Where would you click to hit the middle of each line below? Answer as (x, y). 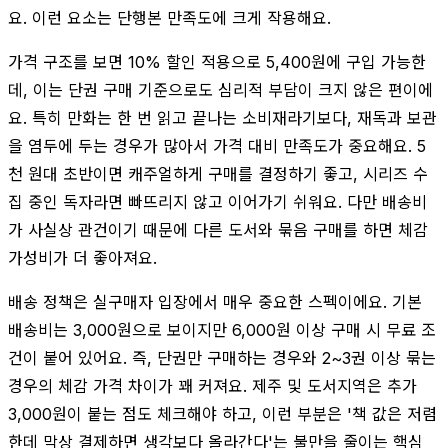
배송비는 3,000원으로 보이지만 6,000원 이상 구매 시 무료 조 (222, 329)
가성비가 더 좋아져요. (82, 257)
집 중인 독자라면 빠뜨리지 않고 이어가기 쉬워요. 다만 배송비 (217, 201)
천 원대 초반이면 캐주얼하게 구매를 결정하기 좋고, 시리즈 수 (218, 173)
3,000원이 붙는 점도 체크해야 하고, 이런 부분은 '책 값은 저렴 (222, 413)
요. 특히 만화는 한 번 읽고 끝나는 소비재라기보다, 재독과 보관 (222, 117)
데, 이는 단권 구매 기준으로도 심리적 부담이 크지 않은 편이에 (220, 89)
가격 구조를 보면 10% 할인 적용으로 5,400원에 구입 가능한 (217, 61)
